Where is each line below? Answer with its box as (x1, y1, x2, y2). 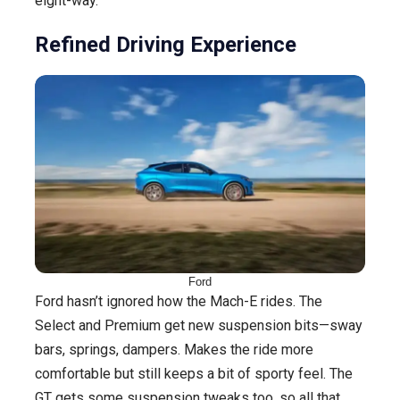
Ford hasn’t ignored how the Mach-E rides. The (35, 292, 322, 310)
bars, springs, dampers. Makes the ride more (35, 340, 313, 358)
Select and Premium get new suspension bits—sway (35, 316, 362, 334)
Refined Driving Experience (35, 31, 296, 57)
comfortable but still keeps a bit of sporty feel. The (35, 364, 353, 382)
